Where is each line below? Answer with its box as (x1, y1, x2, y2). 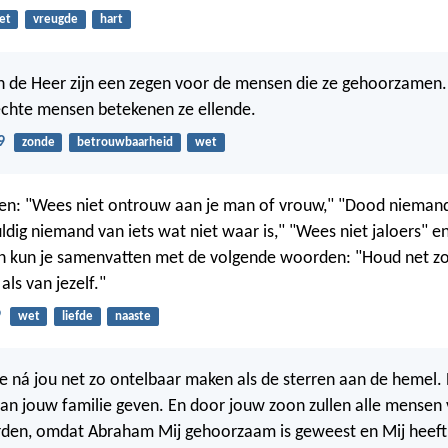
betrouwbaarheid (76, 135, 173, 149)
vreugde (32, 13, 78, 27)
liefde (61, 310, 93, 324)
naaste (114, 310, 151, 324)
